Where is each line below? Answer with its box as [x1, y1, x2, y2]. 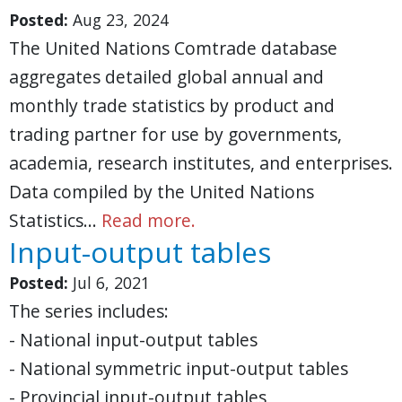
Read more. [101, 208, 196, 232]
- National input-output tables [9, 328, 258, 352]
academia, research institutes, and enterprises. [9, 151, 393, 175]
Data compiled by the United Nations [9, 179, 314, 204]
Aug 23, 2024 [73, 9, 169, 31]
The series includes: [9, 299, 169, 323]
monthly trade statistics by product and [9, 93, 335, 118]
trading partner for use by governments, [9, 122, 342, 146]
